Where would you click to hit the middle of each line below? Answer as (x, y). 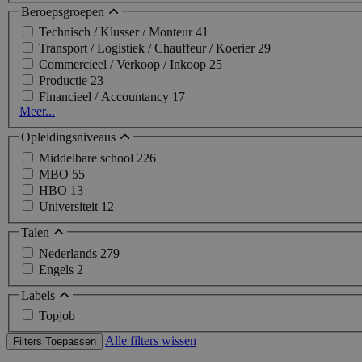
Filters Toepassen (55, 342)
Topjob (57, 316)
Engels (58, 269)
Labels (40, 295)
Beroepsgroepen (64, 11)
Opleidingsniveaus (70, 137)
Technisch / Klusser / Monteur (117, 32)
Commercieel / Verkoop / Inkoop (124, 65)
